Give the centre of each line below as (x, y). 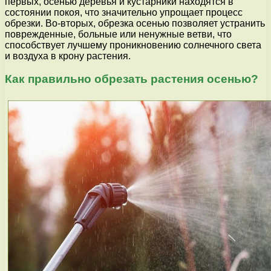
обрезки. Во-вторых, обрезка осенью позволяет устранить (135, 23)
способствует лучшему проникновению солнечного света (133, 45)
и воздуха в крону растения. (68, 56)
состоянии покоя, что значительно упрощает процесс (124, 12)
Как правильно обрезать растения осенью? (132, 79)
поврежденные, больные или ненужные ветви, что (118, 34)
